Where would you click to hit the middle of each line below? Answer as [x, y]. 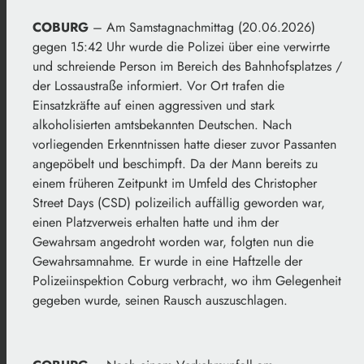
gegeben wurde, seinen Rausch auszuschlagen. [160, 301]
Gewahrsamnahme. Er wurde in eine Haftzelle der [167, 262]
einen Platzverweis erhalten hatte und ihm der [156, 223]
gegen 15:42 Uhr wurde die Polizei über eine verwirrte [181, 47]
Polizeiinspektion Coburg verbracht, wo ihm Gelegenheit [187, 281]
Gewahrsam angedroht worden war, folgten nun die [173, 242]
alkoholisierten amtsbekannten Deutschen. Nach [162, 125]
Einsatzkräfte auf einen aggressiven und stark [154, 106]
